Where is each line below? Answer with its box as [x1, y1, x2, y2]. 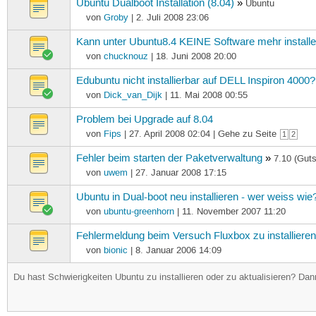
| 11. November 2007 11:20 [174, 205, 286, 217]
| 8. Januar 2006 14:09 [127, 244, 221, 256]
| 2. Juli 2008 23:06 [128, 11, 209, 23]
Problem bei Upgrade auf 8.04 [76, 113, 214, 126]
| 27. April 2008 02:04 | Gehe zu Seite [121, 128, 279, 140]
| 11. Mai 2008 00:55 [162, 89, 248, 101]
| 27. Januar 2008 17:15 [127, 166, 226, 178]
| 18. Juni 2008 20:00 [147, 50, 236, 62]
